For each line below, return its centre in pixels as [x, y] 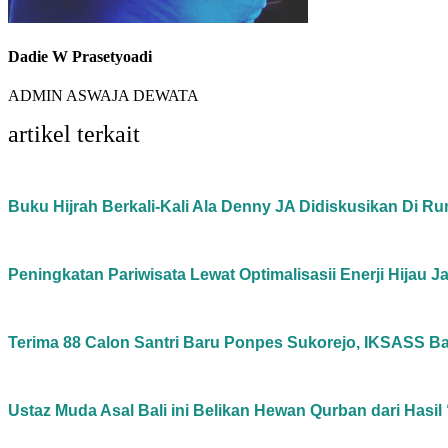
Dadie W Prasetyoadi [80, 57]
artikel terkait [74, 134]
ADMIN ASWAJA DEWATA [103, 96]
